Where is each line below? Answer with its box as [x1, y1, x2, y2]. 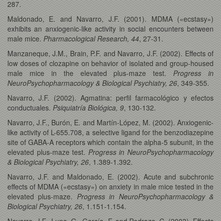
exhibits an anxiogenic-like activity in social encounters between [7, 23, 214, 34]
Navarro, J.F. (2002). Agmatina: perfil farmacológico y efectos [7, 92, 214, 103]
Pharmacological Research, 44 [43, 33, 139, 43]
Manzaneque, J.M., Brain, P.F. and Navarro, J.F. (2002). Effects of [7, 48, 214, 58]
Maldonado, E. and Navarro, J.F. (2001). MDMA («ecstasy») [7, 13, 214, 24]
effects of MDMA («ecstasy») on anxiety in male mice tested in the [7, 181, 214, 191]
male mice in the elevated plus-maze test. [7, 68, 174, 78]
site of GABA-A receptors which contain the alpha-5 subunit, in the [7, 137, 214, 147]
